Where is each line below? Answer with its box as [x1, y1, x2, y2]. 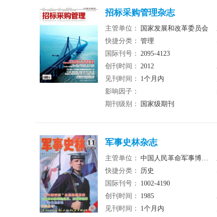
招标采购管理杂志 [105, 8, 175, 17]
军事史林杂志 [105, 138, 157, 147]
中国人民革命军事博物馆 [140, 155, 201, 162]
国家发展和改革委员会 [140, 25, 208, 32]
